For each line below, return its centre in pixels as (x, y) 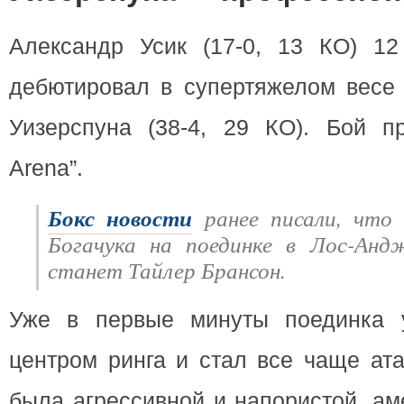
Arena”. (46, 168)
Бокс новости (120, 218)
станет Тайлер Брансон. (167, 270)
